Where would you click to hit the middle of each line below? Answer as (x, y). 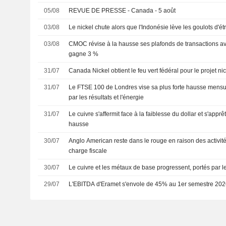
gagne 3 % (84, 54)
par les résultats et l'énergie (106, 97)
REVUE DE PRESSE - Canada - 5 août (122, 11)
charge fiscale (88, 151)
